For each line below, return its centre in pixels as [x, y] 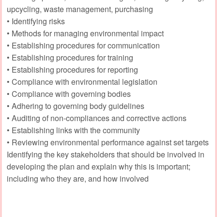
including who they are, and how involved [78, 178]
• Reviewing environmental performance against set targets [108, 142]
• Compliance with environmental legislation [82, 81]
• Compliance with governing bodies [69, 93]
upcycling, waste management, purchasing [80, 9]
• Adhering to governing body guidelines [76, 106]
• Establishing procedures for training [70, 57]
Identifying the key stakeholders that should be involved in [106, 154]
